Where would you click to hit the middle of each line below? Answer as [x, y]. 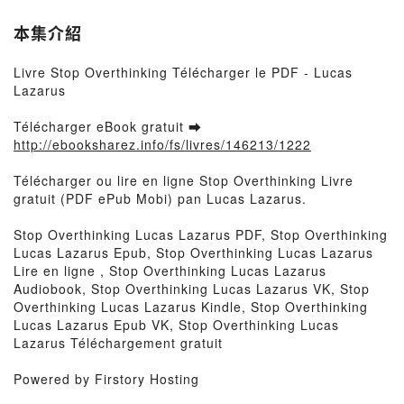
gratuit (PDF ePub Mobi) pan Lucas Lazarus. [160, 198]
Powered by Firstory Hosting [106, 379]
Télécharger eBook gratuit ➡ [108, 126]
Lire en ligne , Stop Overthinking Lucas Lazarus [170, 271]
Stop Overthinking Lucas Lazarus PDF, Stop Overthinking [201, 234]
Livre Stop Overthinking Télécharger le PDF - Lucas [183, 72]
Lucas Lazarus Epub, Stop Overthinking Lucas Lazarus [193, 252]
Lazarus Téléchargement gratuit [118, 343]
